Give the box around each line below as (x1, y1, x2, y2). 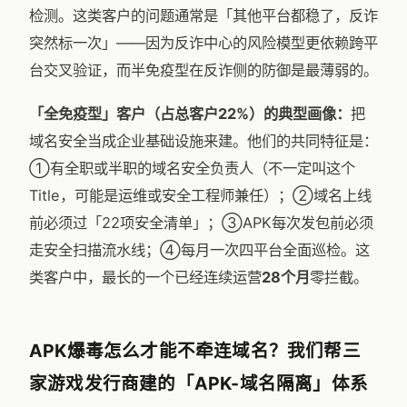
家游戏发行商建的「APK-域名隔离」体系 (29, 372, 368, 394)
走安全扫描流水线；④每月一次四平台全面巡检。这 (29, 241, 370, 259)
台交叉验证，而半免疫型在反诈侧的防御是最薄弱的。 (29, 61, 378, 79)
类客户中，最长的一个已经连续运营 (29, 268, 262, 286)
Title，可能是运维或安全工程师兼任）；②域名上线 (29, 186, 372, 204)
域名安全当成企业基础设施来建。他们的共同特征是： (29, 132, 378, 150)
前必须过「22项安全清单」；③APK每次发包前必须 (29, 213, 373, 232)
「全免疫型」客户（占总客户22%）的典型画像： (29, 104, 351, 123)
